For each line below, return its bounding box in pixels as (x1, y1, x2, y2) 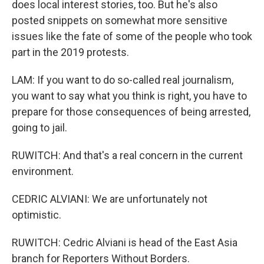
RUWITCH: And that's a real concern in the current (12, 149, 243, 161)
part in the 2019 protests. (12, 46, 129, 58)
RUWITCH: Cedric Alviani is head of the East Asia (12, 236, 237, 249)
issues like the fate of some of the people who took (12, 30, 252, 42)
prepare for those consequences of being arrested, (12, 105, 250, 118)
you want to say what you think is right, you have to (12, 90, 247, 102)
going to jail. (12, 121, 67, 134)
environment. (12, 165, 74, 177)
